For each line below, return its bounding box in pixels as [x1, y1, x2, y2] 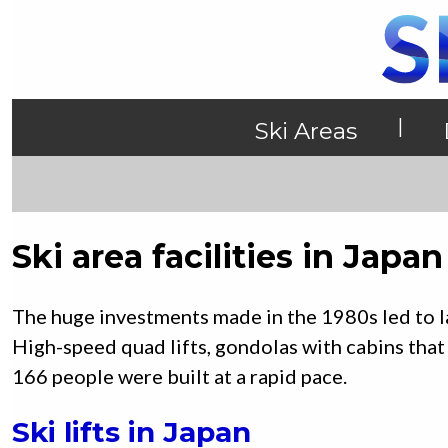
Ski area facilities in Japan [12, 237, 443, 277]
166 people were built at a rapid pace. [12, 364, 347, 389]
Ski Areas [255, 117, 357, 146]
